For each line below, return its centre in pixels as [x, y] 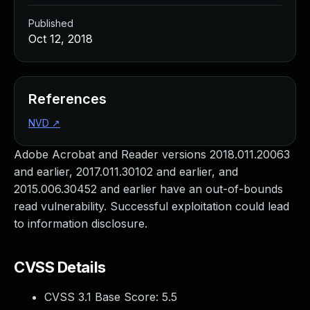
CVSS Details [60, 267]
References [67, 99]
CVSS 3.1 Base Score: [103, 297]
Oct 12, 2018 [61, 39]
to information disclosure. [81, 224]
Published [51, 23]
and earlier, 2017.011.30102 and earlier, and [126, 172]
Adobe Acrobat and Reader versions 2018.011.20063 [152, 154]
